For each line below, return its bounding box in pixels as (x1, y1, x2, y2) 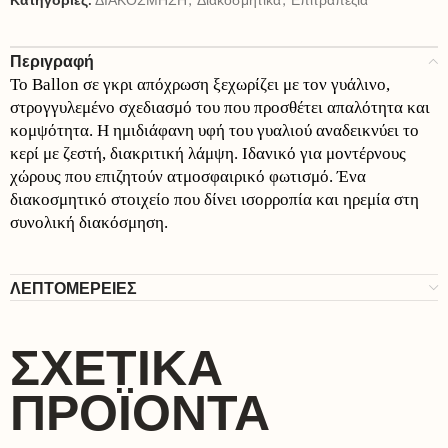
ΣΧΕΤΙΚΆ (10, 340, 223, 396)
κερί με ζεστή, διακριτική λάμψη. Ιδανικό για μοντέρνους (10, 144, 406, 163)
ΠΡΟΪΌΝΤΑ (10, 385, 270, 441)
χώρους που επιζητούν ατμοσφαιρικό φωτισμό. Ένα (10, 167, 366, 186)
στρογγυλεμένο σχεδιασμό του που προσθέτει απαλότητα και (10, 98, 430, 117)
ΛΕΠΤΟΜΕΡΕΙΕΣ (10, 278, 137, 297)
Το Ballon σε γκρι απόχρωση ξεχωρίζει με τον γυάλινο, (10, 75, 390, 94)
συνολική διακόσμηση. (10, 213, 168, 232)
